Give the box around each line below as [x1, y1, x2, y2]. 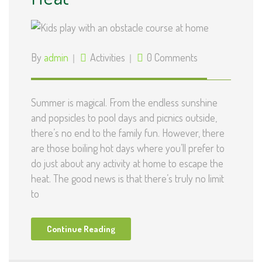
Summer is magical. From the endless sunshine [31, 96, 218, 109]
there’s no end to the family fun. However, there [31, 126, 225, 140]
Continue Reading [47, 223, 115, 235]
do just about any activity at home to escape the [31, 157, 223, 170]
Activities [90, 51, 125, 64]
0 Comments [147, 51, 198, 64]
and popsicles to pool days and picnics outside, [31, 111, 217, 125]
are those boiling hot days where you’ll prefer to [31, 142, 225, 155]
